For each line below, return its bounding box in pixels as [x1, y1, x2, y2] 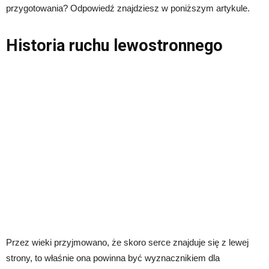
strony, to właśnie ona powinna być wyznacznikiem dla [6, 252, 220, 263]
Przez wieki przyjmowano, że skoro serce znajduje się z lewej [6, 237, 249, 247]
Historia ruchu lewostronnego [6, 35, 223, 55]
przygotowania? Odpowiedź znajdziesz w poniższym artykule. [6, 2, 250, 13]
